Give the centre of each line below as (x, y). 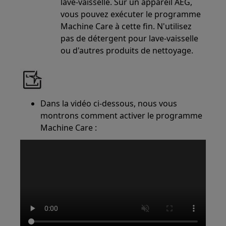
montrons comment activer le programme (122, 116)
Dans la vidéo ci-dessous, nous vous (109, 103)
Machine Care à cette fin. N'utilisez (126, 26)
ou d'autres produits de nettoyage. (127, 50)
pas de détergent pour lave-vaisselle (130, 38)
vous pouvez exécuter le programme (131, 14)
